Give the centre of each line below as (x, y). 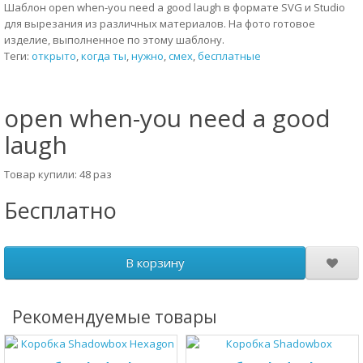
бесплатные (229, 56)
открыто (54, 56)
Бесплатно (60, 210)
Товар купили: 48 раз (58, 174)
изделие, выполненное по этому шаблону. (114, 40)
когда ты (104, 56)
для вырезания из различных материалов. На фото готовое (160, 23)
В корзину (155, 263)
